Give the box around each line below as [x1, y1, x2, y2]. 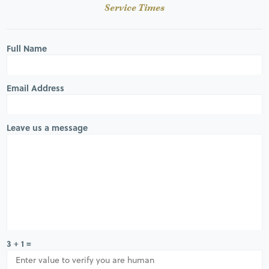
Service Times [104, 2, 165, 15]
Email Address [7, 81, 65, 94]
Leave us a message [7, 121, 88, 134]
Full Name [7, 41, 47, 55]
